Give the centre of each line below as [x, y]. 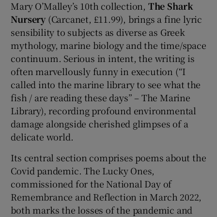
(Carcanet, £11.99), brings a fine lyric [124, 19]
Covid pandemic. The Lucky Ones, [83, 171]
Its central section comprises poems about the [108, 158]
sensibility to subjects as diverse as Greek [98, 32]
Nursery [28, 19]
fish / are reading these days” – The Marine [101, 98]
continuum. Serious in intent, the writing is [103, 58]
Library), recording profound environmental [104, 111]
